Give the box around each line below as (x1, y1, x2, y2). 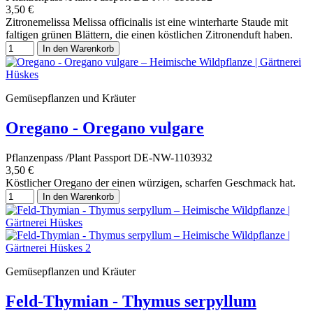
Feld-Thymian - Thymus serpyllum (6, 291, 256, 310)
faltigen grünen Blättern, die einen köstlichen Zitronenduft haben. (6, 29, 296, 41)
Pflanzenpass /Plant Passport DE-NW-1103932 (6, 151, 212, 163)
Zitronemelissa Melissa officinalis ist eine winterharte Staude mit (6, 16, 288, 29)
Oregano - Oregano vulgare (6, 119, 204, 138)
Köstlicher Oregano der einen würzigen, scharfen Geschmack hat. (6, 176, 296, 189)
